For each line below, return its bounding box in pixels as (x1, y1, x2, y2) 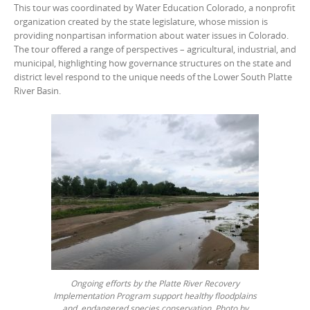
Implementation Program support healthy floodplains (53, 289, 257, 301)
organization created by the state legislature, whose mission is (14, 15, 268, 28)
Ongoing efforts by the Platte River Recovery (71, 277, 239, 289)
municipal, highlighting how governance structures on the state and (14, 57, 293, 69)
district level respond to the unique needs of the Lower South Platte (14, 71, 292, 83)
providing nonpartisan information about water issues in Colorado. (14, 29, 289, 42)
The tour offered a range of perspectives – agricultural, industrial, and (14, 43, 296, 55)
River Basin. (14, 84, 61, 97)
